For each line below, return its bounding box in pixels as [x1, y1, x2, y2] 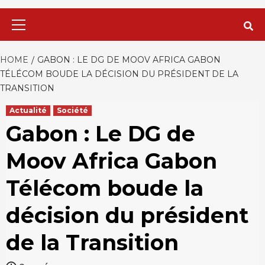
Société [57, 105, 88, 115]
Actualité [9, 105, 47, 115]
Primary [132, 8, 164, 21]
